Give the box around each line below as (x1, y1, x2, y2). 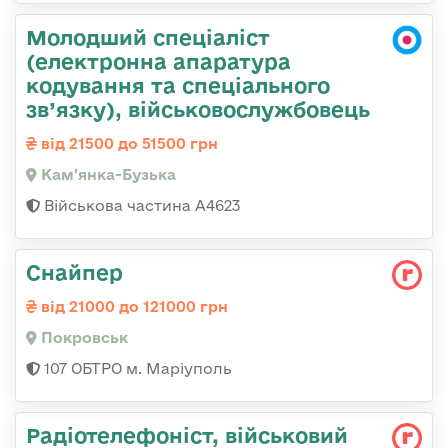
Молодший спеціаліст (26, 25, 270, 50)
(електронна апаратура (26, 49, 291, 74)
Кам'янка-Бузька (37, 166, 176, 184)
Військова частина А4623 (40, 197, 240, 215)
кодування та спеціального (26, 73, 330, 98)
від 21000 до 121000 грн (37, 298, 228, 316)
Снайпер (26, 260, 123, 285)
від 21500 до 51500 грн (37, 135, 218, 153)
